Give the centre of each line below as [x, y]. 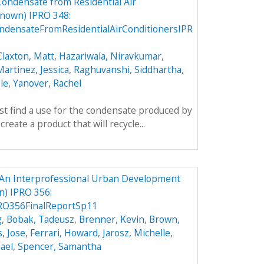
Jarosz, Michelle [136, 233]
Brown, [164, 220]
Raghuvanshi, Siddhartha [127, 69]
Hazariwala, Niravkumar [110, 56]
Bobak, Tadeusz [40, 220]
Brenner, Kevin [111, 220]
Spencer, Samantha [59, 247]
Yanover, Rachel [47, 83]
